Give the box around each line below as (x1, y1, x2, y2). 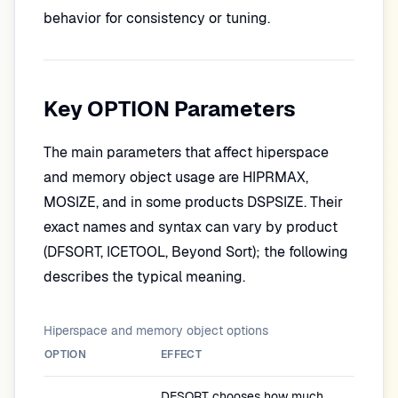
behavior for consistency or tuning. (44, 9, 270, 28)
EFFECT (161, 347, 202, 362)
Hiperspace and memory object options (44, 322, 268, 338)
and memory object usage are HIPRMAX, (44, 168, 308, 187)
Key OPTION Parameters (44, 95, 296, 123)
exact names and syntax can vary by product (44, 218, 338, 236)
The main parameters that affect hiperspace (44, 143, 329, 162)
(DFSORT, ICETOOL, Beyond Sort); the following (44, 243, 348, 261)
